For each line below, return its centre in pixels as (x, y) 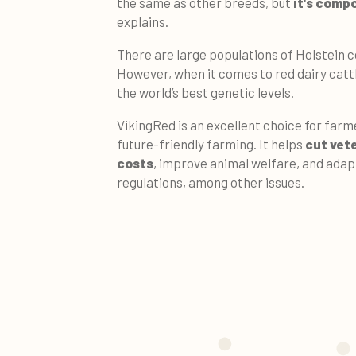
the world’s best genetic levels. (205, 92)
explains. (143, 21)
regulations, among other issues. (211, 182)
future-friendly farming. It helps (211, 143)
